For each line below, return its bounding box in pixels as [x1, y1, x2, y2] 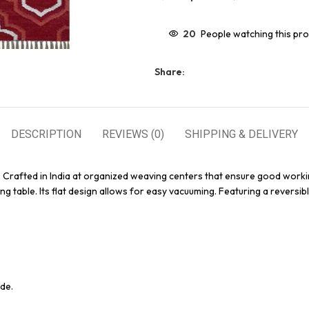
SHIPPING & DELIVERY [185, 128, 298, 141]
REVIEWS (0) [102, 128, 164, 141]
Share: [154, 66, 185, 78]
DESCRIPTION [11, 128, 81, 141]
